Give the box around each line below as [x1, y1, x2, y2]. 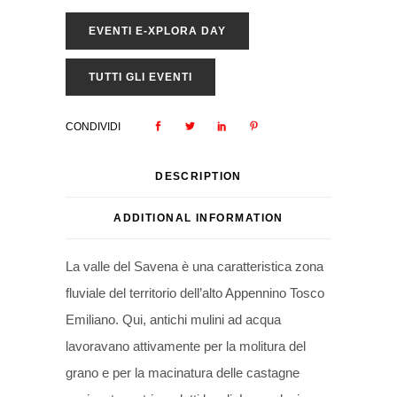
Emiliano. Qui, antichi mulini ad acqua [66, 312, 281, 327]
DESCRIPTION [155, 170, 242, 183]
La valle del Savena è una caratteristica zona [66, 259, 323, 274]
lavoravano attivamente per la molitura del [66, 339, 306, 354]
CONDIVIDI [66, 121, 121, 133]
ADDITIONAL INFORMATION [113, 212, 284, 224]
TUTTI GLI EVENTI [89, 71, 192, 83]
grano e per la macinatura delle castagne [66, 365, 300, 380]
